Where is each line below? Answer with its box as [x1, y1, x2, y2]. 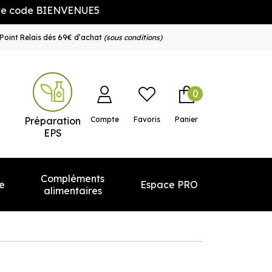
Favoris [134, 115, 160, 124]
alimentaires [43, 185, 102, 197]
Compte [90, 115, 119, 124]
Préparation [24, 114, 81, 127]
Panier [175, 115, 198, 124]
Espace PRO [140, 178, 198, 191]
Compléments [41, 172, 104, 185]
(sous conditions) [103, 33, 162, 42]
